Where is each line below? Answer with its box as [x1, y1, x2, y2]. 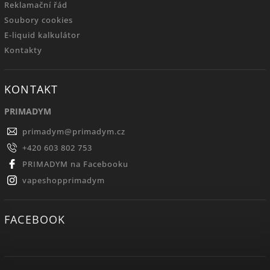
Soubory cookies [4, 14, 73, 25]
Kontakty [4, 45, 42, 55]
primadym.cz [72, 126, 125, 137]
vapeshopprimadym [22, 175, 105, 186]
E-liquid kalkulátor [4, 30, 80, 40]
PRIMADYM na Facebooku [22, 159, 128, 169]
